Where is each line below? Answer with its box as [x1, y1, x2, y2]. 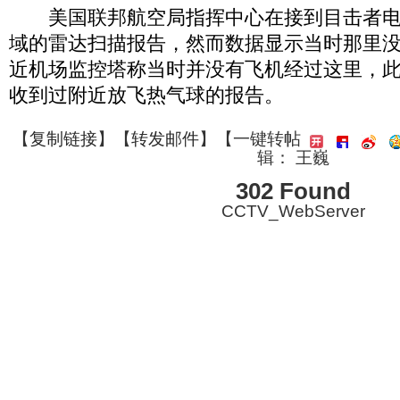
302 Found [236, 177, 351, 204]
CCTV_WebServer [221, 201, 365, 221]
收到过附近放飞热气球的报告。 [9, 84, 284, 106]
